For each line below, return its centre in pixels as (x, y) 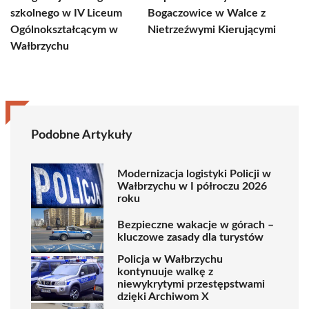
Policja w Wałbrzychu (170, 259)
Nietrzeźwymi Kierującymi (212, 30)
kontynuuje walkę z (165, 272)
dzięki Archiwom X (163, 297)
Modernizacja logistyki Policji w (194, 173)
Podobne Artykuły (82, 135)
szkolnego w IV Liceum (66, 13)
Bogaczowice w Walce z (207, 13)
